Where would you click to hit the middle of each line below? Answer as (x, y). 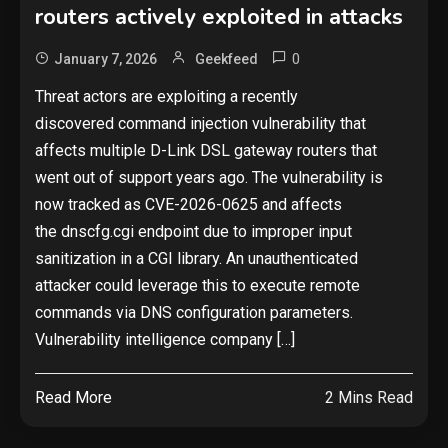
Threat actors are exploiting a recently (166, 97)
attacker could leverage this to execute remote (197, 286)
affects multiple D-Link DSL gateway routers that (206, 151)
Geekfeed (226, 59)
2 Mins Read (369, 398)
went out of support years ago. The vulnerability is (209, 178)
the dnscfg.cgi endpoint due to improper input (193, 232)
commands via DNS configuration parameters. (194, 313)
